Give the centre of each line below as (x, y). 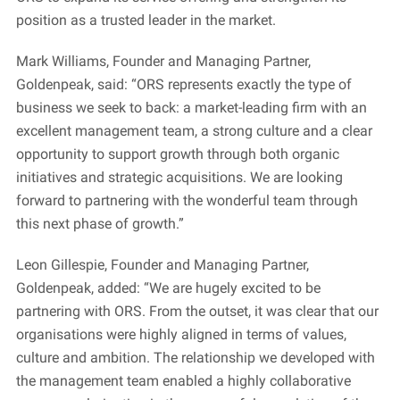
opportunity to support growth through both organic (177, 154)
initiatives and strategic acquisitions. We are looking (179, 177)
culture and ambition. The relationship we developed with (195, 358)
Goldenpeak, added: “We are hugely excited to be (168, 288)
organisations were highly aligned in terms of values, (181, 334)
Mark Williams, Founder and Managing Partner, (163, 61)
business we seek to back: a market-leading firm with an (191, 108)
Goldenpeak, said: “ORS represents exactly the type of (183, 84)
